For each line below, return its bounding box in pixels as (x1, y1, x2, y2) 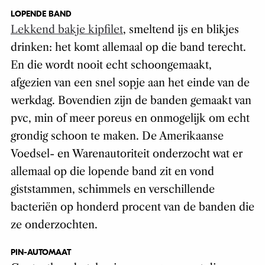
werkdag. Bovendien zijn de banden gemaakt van (10, 94, 251, 108)
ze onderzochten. (10, 218, 98, 232)
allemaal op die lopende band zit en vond (10, 165, 214, 179)
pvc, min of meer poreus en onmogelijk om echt (10, 112, 250, 125)
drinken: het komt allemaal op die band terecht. (10, 41, 246, 54)
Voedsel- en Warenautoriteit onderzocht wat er (10, 147, 243, 161)
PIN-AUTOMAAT (10, 247, 71, 258)
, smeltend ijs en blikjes (122, 23, 239, 37)
